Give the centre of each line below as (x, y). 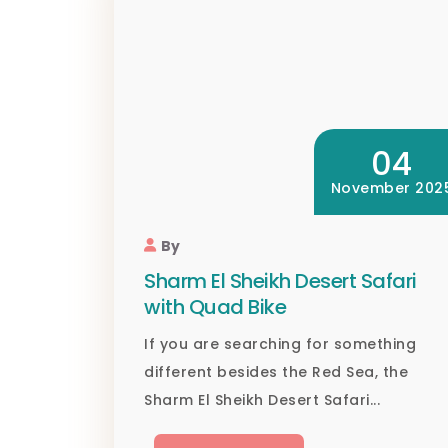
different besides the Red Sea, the (276, 372)
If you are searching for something (280, 344)
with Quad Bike (215, 307)
